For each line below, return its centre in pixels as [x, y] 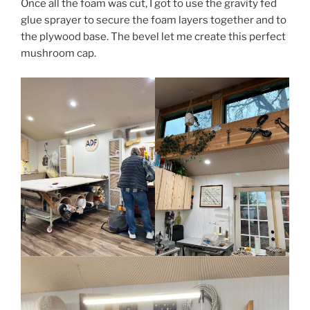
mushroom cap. [58, 54]
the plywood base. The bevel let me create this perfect [153, 37]
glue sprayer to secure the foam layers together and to [154, 20]
